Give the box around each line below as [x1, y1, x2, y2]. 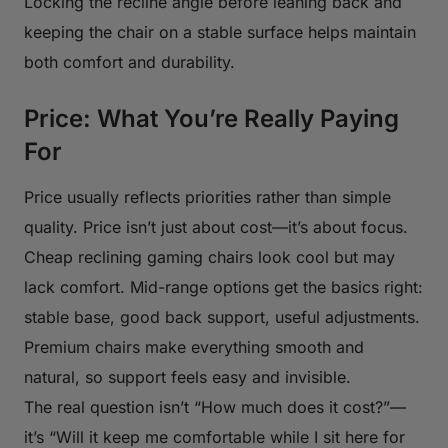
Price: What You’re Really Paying [24, 103, 399, 133]
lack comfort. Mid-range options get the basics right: [24, 276, 423, 297]
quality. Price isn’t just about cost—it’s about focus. [24, 216, 408, 237]
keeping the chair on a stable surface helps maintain [24, 21, 416, 42]
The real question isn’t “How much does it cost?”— [24, 396, 406, 417]
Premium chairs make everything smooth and [24, 336, 364, 357]
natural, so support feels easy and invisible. [24, 366, 351, 387]
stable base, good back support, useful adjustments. [24, 306, 420, 327]
